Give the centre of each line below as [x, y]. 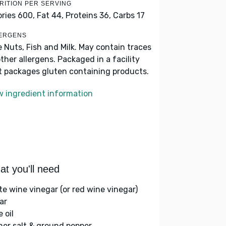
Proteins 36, [88, 15]
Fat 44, [50, 15]
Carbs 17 [129, 15]
